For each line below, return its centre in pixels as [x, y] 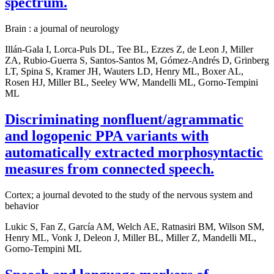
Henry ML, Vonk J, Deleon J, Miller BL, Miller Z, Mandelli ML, [131, 238]
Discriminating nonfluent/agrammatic [124, 120]
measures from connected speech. [109, 169]
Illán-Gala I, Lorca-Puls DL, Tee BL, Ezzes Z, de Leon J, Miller [129, 50]
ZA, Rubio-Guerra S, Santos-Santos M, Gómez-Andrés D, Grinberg [137, 61]
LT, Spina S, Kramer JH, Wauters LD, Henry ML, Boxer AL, [124, 72]
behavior [22, 206]
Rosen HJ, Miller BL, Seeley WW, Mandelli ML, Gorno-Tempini [131, 83]
